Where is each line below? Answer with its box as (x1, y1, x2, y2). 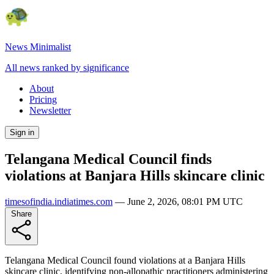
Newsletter (29, 105, 71, 116)
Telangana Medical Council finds (5, 150, 212, 167)
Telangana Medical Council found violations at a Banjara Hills (5, 254, 245, 265)
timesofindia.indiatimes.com (5, 196, 113, 207)
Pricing (29, 94, 57, 105)
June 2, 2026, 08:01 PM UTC (127, 196, 243, 207)
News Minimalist (5, 42, 71, 52)
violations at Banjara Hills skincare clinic (5, 167, 265, 183)
